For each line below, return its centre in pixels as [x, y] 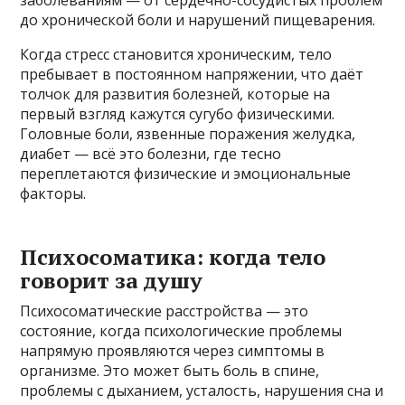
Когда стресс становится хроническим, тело [176, 54]
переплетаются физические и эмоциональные [186, 173]
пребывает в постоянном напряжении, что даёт [192, 74]
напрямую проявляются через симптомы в [173, 350]
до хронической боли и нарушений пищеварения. [198, 19]
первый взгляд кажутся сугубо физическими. [178, 113]
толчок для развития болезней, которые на [175, 94]
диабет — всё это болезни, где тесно [151, 153]
